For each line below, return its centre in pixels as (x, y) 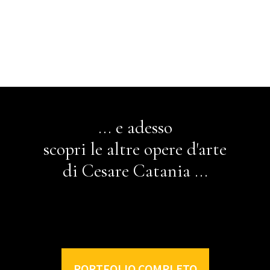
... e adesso (135, 128)
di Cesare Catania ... (135, 171)
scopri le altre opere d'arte (135, 149)
